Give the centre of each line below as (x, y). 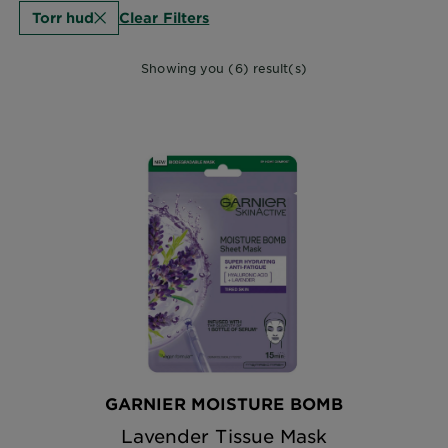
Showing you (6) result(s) (224, 68)
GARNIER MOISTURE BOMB (224, 403)
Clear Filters (164, 17)
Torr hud (63, 17)
